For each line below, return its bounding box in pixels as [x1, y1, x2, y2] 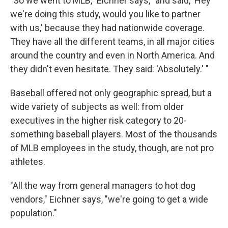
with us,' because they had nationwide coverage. [10, 22, 205, 34]
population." [10, 208, 57, 219]
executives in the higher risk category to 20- [10, 115, 187, 126]
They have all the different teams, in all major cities [10, 36, 215, 47]
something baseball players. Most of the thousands [10, 129, 217, 140]
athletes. [10, 156, 45, 167]
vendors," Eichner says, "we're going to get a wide [10, 194, 208, 205]
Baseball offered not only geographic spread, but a [10, 88, 212, 99]
